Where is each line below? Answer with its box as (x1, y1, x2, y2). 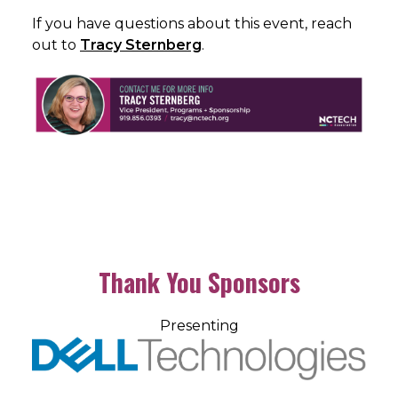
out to (32, 36, 80, 53)
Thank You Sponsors (98, 264, 300, 301)
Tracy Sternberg (80, 36, 202, 53)
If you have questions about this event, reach (32, 14, 352, 32)
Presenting (159, 317, 239, 335)
